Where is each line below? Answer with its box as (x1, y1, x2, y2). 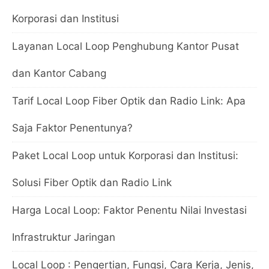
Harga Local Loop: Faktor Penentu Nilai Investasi (12, 204, 247, 216)
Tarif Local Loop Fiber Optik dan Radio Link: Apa (12, 94, 246, 107)
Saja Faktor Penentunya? (12, 121, 133, 134)
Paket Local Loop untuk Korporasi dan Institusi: (12, 149, 238, 162)
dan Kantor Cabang (12, 67, 106, 79)
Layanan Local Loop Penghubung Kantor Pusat (12, 40, 239, 52)
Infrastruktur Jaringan (12, 231, 115, 243)
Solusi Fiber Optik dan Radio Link (12, 176, 172, 189)
